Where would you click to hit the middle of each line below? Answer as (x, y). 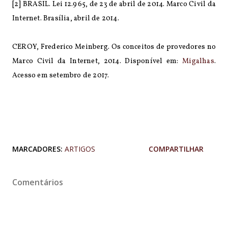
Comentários (38, 182)
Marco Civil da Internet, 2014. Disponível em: (97, 61)
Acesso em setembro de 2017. (61, 75)
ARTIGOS (80, 149)
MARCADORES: (37, 149)
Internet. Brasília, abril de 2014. (66, 18)
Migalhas (198, 61)
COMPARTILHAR (176, 149)
